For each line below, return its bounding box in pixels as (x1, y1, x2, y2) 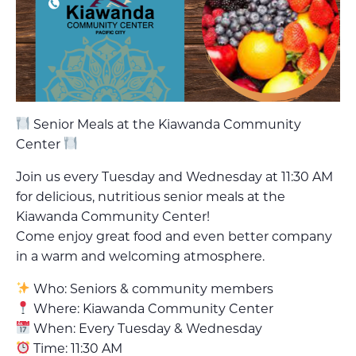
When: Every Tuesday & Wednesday (30, 320, 263, 336)
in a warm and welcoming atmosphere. (16, 248, 265, 264)
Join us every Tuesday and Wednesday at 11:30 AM (16, 168, 333, 184)
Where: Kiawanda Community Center (30, 300, 274, 316)
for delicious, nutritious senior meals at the (16, 188, 285, 204)
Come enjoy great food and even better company (16, 228, 332, 244)
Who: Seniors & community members (30, 281, 274, 296)
